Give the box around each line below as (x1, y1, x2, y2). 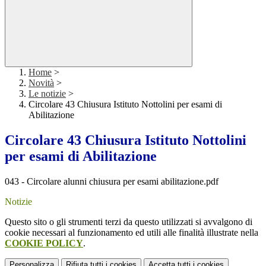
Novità (28, 78, 54, 88)
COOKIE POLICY (5, 238, 83, 249)
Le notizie (28, 88, 66, 99)
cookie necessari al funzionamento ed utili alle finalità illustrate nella (5, 227, 258, 238)
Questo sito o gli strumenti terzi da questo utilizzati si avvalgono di (5, 217, 252, 227)
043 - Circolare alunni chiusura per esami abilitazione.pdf (5, 176, 218, 187)
